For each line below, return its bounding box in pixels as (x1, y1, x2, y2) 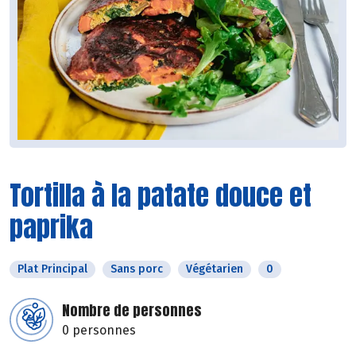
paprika (10, 207, 93, 248)
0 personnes (62, 323, 136, 339)
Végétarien (186, 262, 243, 277)
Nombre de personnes (62, 300, 202, 322)
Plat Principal (17, 262, 87, 277)
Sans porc (110, 262, 163, 277)
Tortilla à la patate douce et (10, 175, 311, 216)
